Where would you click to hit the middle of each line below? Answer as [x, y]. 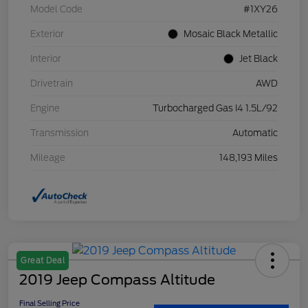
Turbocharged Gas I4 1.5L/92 [215, 109]
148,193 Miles [249, 158]
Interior [46, 59]
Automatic [255, 133]
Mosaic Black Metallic [231, 34]
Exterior [47, 34]
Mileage [48, 158]
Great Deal [43, 261]
